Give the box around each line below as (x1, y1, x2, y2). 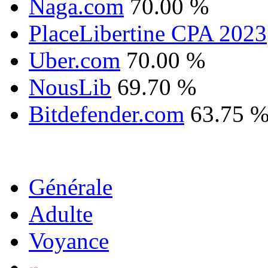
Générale (29, 174, 112, 200)
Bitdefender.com (29, 101, 184, 127)
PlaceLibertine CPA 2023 (29, 20, 267, 47)
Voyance (29, 228, 109, 254)
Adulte (29, 201, 93, 227)
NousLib (29, 74, 111, 100)
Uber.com (29, 47, 120, 74)
